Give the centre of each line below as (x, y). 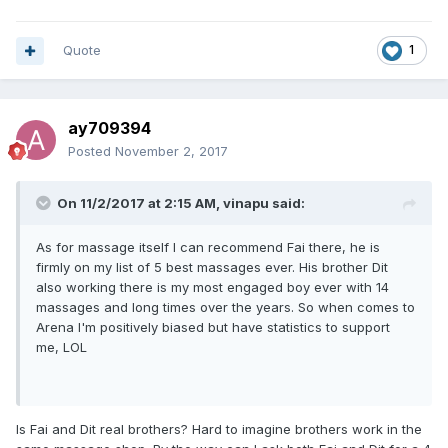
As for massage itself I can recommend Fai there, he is (208, 247)
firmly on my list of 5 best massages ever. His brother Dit (212, 267)
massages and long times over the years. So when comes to (225, 307)
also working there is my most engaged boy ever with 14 (212, 287)
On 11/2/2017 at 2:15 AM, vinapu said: (181, 203)
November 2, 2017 (171, 151)
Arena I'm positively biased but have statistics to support (213, 327)
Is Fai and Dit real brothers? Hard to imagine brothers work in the (219, 429)
